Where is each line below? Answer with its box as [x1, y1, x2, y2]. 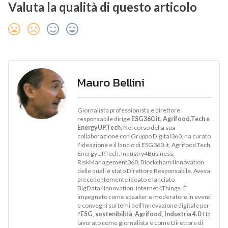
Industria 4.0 [164, 210, 201, 218]
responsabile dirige [77, 115, 131, 123]
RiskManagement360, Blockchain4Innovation [77, 158, 204, 166]
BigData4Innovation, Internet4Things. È [77, 184, 187, 192]
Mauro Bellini [77, 73, 145, 91]
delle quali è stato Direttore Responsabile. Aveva [77, 166, 210, 175]
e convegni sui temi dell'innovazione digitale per [77, 201, 209, 209]
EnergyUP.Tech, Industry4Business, [77, 149, 175, 157]
